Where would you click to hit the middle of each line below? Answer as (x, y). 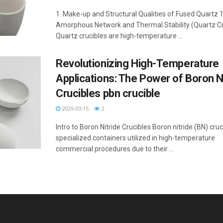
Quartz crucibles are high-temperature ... (119, 36)
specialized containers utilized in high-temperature (135, 138)
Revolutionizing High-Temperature (137, 63)
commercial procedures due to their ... (115, 149)
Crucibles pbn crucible (108, 93)
